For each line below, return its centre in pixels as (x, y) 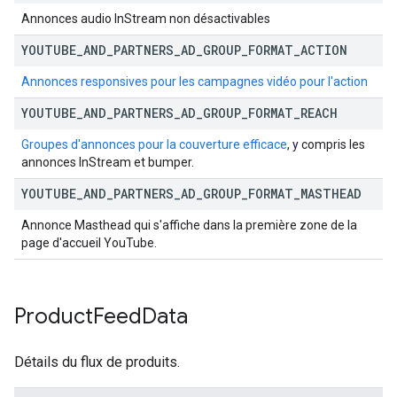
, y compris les (326, 144)
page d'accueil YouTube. (89, 243)
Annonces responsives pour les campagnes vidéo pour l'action (195, 82)
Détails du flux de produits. (97, 362)
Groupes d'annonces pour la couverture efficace (154, 144)
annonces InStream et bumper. (108, 162)
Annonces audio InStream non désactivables (146, 19)
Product (54, 316)
